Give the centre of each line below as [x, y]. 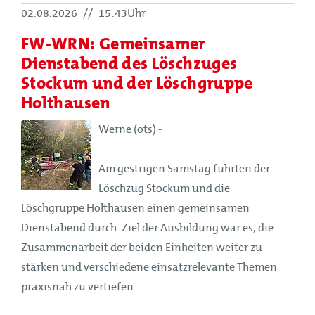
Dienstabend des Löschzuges [129, 63]
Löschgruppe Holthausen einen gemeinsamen [135, 208]
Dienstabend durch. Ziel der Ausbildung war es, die [147, 227]
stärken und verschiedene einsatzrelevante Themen [149, 267]
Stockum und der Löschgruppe [137, 82]
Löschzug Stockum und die [164, 188]
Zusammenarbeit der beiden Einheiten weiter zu [142, 247]
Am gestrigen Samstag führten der [184, 168]
